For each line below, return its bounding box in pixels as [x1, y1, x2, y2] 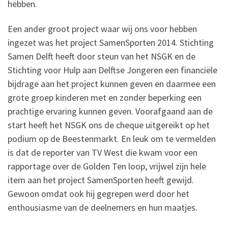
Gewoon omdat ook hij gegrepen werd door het [8, 188, 189, 200]
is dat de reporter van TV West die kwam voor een [8, 147, 197, 159]
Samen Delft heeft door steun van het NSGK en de [8, 50, 195, 63]
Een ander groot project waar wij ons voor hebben [8, 23, 197, 35]
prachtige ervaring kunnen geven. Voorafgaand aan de [8, 105, 213, 118]
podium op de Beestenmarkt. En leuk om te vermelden [8, 133, 216, 145]
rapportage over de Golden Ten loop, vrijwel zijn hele [8, 160, 206, 173]
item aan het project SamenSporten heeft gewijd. [8, 174, 194, 186]
